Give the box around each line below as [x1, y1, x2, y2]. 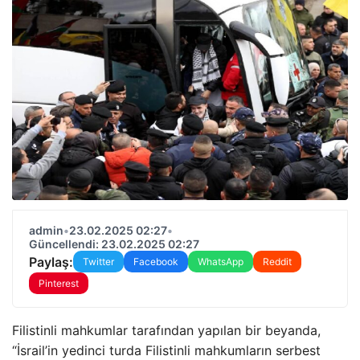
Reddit [263, 256, 292, 268]
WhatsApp [198, 256, 243, 268]
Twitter [83, 256, 114, 268]
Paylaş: [29, 253, 73, 270]
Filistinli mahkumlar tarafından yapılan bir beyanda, [12, 322, 321, 338]
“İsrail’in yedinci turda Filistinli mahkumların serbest [12, 342, 321, 358]
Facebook [133, 256, 178, 268]
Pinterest [39, 277, 79, 289]
